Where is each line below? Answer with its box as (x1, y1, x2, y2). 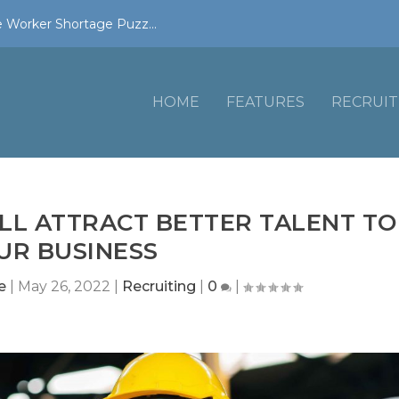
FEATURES (225, 94, 305, 110)
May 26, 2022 (18, 277, 111, 295)
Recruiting (122, 277, 197, 295)
